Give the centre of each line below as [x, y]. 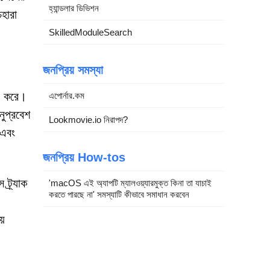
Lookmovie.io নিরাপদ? [88, 120]
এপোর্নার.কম [67, 96]
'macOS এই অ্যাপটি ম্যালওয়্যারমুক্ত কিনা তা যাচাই [130, 183]
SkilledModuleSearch [90, 32]
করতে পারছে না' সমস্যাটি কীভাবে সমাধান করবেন [119, 194]
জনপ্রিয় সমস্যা [73, 70]
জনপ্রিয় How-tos [84, 157]
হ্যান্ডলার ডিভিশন [74, 8]
